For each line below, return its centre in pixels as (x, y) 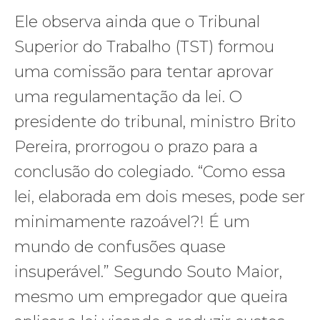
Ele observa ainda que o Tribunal (137, 21)
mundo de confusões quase (120, 246)
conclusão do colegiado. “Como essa (150, 171)
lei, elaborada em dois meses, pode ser (160, 196)
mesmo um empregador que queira (151, 296)
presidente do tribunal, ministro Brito (155, 121)
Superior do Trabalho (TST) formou (144, 46)
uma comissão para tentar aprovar (144, 71)
